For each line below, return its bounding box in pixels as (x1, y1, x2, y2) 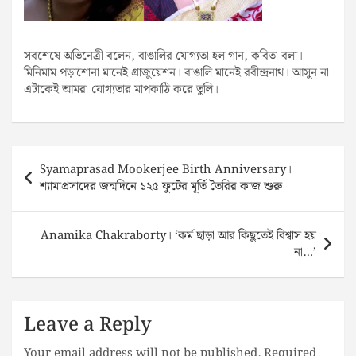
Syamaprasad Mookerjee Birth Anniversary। (40, 160, 292, 180)
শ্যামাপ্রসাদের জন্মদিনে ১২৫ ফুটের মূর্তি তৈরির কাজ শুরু (40, 176, 282, 196)
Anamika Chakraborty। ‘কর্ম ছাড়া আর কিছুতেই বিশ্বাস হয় (41, 226, 316, 246)
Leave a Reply (24, 309, 152, 340)
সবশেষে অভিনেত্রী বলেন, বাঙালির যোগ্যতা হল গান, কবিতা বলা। (24, 46, 303, 66)
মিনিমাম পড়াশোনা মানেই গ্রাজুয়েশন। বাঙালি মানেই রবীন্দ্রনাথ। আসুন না (24, 63, 329, 83)
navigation (11, 164, 102, 192)
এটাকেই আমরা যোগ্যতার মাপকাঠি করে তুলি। (24, 79, 219, 99)
